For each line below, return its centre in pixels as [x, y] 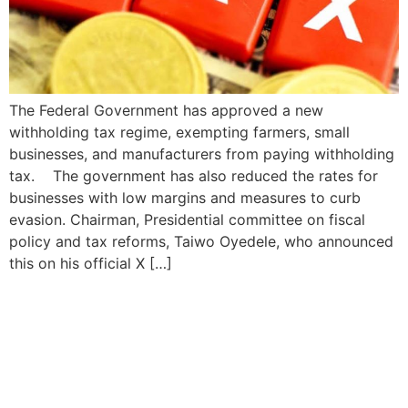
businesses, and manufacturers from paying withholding [202, 154]
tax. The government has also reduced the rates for [194, 176]
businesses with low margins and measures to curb [185, 198]
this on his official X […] [91, 263]
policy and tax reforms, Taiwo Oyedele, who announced [201, 241]
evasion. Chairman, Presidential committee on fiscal [187, 219]
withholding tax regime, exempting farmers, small [179, 132]
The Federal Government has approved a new [166, 110]
